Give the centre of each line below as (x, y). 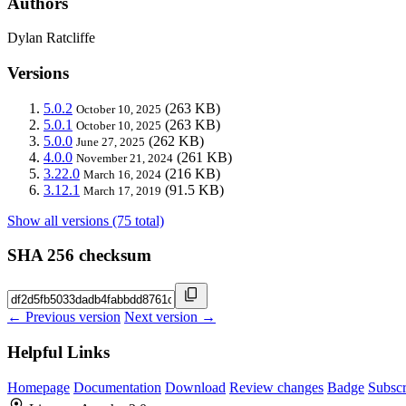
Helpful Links (58, 352)
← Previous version (64, 317)
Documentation (117, 387)
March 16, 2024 (122, 174)
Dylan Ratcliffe (51, 38)
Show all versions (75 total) (86, 220)
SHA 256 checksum (79, 256)
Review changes (276, 387)
